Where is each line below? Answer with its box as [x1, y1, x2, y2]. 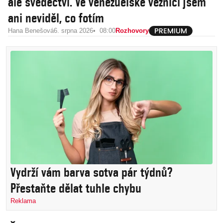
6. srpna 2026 [54, 27, 93, 34]
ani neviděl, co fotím [8, 10, 104, 25]
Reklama [10, 197, 36, 205]
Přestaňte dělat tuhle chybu [10, 181, 141, 196]
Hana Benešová [8, 27, 54, 34]
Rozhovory [115, 27, 149, 34]
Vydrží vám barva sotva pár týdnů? [10, 165, 172, 180]
